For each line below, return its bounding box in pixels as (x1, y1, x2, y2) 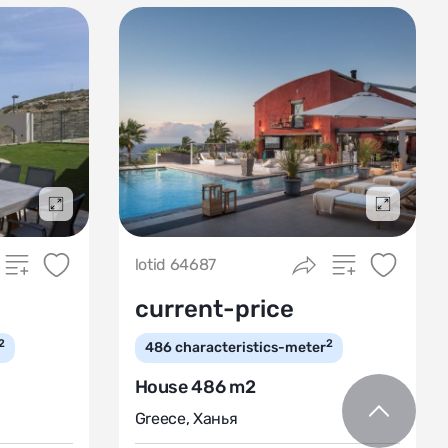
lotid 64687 (134, 255, 216, 274)
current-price (134, 295, 294, 323)
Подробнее (54, 205, 130, 222)
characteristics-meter (174, 339, 326, 356)
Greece (134, 409, 186, 428)
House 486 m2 (134, 376, 256, 398)
